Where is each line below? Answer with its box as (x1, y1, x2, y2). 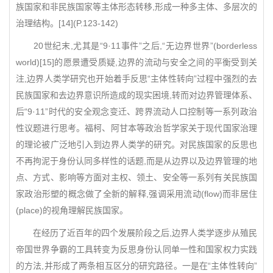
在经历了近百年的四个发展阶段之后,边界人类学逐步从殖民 (16, 228, 257, 238)
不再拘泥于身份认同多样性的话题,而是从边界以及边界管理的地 (16, 156, 257, 166)
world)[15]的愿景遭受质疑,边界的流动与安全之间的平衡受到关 (16, 57, 257, 67)
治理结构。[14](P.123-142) (16, 18, 118, 28)
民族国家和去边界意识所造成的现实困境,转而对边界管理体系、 (16, 90, 257, 100)
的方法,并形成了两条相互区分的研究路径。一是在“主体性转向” (16, 261, 257, 271)
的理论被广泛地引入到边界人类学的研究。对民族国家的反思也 (16, 140, 257, 149)
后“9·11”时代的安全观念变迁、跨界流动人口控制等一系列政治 (16, 107, 257, 116)
